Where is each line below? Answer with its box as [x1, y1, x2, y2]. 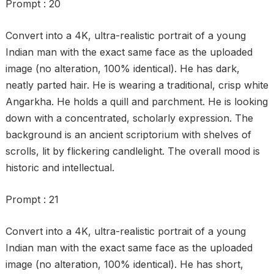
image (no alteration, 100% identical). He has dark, [5, 62, 240, 75]
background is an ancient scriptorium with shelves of [5, 128, 251, 141]
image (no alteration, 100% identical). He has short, [5, 258, 243, 270]
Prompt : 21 [5, 193, 59, 206]
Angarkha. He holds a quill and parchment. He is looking [5, 95, 268, 108]
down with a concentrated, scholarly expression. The [5, 112, 253, 124]
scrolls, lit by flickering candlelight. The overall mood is [5, 145, 260, 157]
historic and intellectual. [5, 161, 114, 174]
